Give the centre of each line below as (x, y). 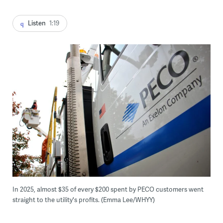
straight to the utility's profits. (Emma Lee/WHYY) (83, 199)
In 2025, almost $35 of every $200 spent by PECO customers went (108, 189)
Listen (37, 23)
